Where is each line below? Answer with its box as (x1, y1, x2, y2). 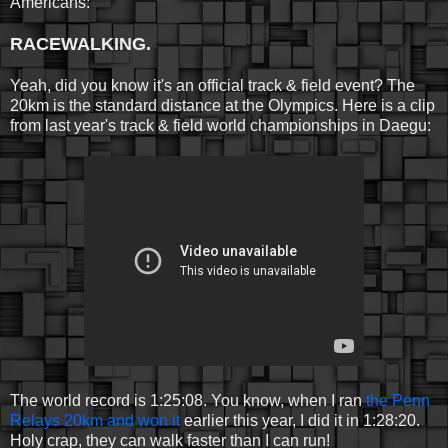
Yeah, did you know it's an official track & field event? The (10, 76, 415, 94)
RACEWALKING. (10, 33, 151, 54)
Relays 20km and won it (10, 411, 180, 429)
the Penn (366, 391, 430, 409)
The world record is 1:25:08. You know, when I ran (10, 391, 366, 409)
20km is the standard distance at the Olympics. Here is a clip (10, 96, 435, 114)
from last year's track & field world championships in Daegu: (10, 116, 431, 134)
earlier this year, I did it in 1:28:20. (180, 411, 420, 429)
